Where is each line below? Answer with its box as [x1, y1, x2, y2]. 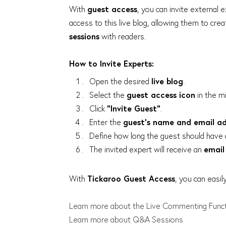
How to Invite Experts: [69, 58, 154, 69]
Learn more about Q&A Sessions [69, 214, 183, 224]
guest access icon [127, 89, 195, 100]
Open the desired [89, 76, 151, 86]
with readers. [99, 31, 146, 41]
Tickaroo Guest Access [87, 173, 175, 184]
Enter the [89, 117, 123, 127]
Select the [89, 89, 127, 100]
